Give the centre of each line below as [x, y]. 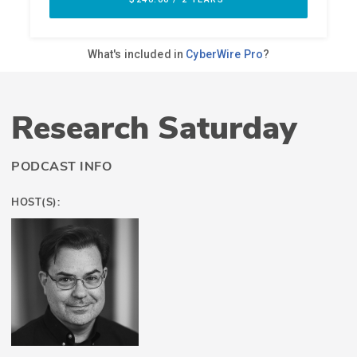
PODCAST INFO [61, 167]
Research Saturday [154, 129]
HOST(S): [35, 203]
